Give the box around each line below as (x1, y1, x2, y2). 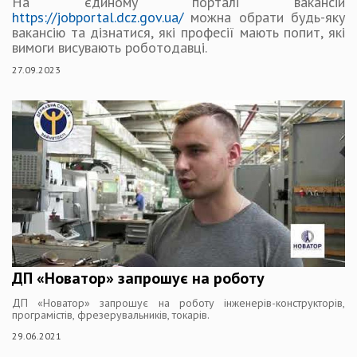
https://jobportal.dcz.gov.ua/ (12, 8, 183, 26)
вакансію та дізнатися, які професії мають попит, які (12, 23, 345, 41)
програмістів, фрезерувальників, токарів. (12, 308, 210, 322)
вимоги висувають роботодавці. (12, 38, 207, 57)
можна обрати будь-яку (183, 8, 345, 26)
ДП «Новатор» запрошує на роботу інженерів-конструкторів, (12, 296, 345, 310)
